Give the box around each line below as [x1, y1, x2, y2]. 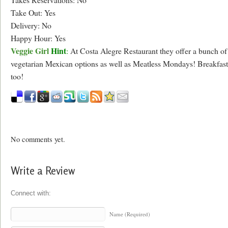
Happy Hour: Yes [11, 33, 66, 44]
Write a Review [11, 164, 75, 177]
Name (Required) [109, 210, 150, 218]
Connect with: [11, 189, 51, 197]
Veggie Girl [11, 45, 49, 57]
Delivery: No [11, 20, 51, 31]
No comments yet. [11, 134, 65, 144]
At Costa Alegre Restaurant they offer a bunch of [68, 45, 227, 56]
